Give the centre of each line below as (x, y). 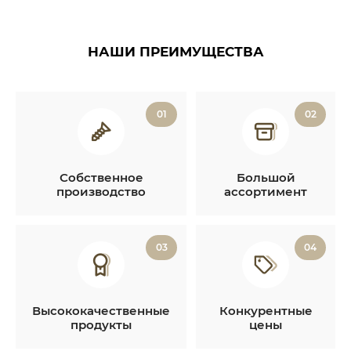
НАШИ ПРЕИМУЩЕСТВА (175, 51)
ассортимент (266, 191)
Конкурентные (266, 310)
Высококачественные (101, 310)
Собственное (101, 177)
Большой (266, 177)
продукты (101, 324)
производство (101, 191)
